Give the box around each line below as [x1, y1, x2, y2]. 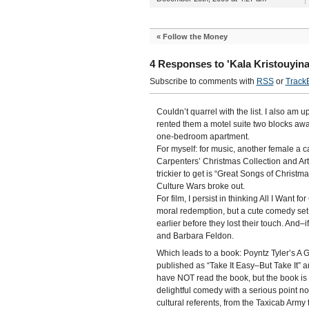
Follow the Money [162, 32, 228, 41]
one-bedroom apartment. [156, 132, 250, 141]
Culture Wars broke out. [156, 181, 245, 191]
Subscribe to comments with [149, 77, 257, 86]
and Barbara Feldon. [156, 231, 234, 241]
